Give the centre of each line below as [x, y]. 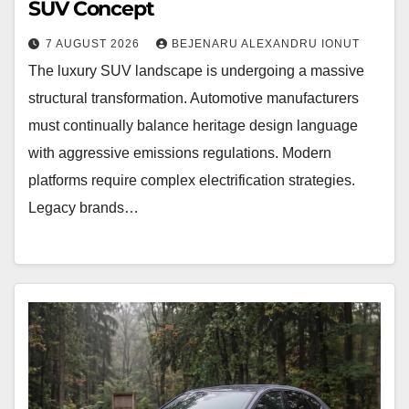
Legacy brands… [84, 208]
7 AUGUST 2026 [94, 44]
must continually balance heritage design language [193, 126]
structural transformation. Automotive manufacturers [194, 99]
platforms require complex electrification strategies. [192, 181]
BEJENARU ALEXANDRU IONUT [266, 44]
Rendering [62, 396]
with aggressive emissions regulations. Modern [180, 153]
